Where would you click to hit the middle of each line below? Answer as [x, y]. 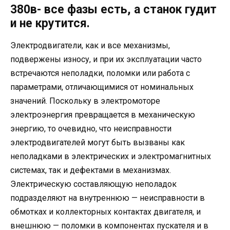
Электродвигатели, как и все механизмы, [90, 45]
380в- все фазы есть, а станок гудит [113, 9]
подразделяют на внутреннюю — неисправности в [108, 198]
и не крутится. [50, 23]
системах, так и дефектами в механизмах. [91, 170]
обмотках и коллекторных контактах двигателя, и [106, 212]
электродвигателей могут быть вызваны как [98, 142]
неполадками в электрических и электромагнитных [111, 156]
